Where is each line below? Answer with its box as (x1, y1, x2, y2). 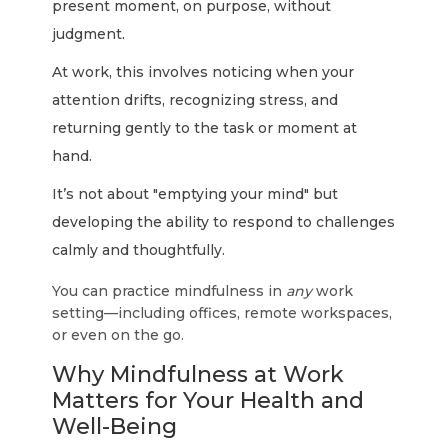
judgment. (52, 25, 126, 43)
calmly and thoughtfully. (52, 241, 226, 259)
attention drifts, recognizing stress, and (52, 91, 339, 109)
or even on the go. (52, 326, 185, 344)
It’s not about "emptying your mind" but (52, 185, 339, 203)
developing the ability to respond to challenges (52, 213, 396, 231)
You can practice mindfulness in (52, 282, 287, 300)
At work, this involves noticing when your (52, 63, 355, 81)
